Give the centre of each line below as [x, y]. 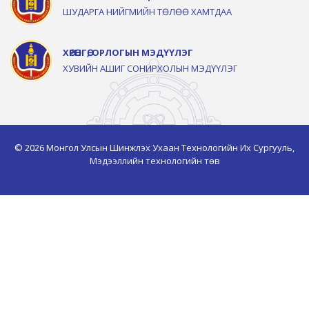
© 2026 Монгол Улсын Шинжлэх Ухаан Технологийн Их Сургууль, [154, 147]
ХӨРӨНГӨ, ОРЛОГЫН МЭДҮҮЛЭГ [128, 52]
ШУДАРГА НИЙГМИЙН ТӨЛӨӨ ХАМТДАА [147, 11]
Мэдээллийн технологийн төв [154, 160]
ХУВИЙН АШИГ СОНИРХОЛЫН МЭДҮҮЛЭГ [150, 68]
